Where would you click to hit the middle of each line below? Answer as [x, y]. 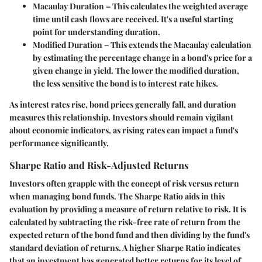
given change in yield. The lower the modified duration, [136, 71]
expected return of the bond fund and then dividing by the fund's [130, 235]
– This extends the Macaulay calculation [177, 45]
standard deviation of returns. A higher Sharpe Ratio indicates [125, 248]
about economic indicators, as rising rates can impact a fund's [124, 130]
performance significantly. [59, 143]
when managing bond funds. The [72, 196]
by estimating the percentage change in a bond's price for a [142, 58]
